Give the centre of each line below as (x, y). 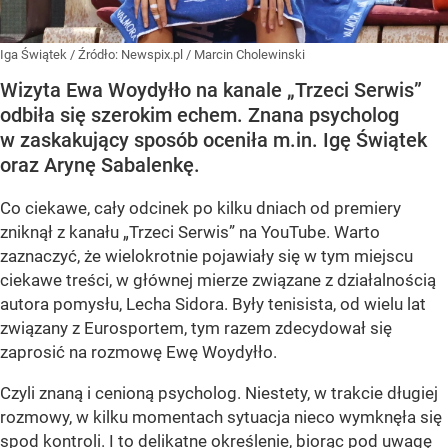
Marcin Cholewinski (249, 55)
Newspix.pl (153, 55)
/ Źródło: (95, 55)
